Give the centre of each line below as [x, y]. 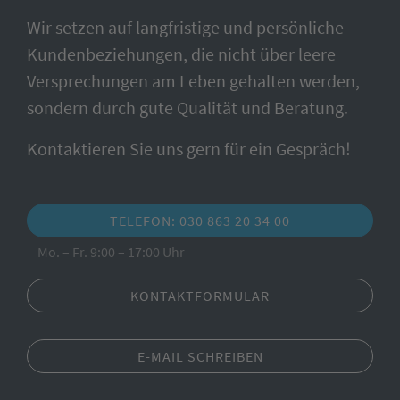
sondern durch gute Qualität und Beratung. [187, 108]
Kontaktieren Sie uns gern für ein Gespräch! [189, 149]
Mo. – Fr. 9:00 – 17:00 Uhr [106, 252]
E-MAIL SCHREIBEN [200, 356]
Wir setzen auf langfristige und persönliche [185, 27]
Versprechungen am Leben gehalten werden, [193, 81]
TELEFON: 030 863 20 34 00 [200, 221]
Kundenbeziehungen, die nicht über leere [181, 54]
